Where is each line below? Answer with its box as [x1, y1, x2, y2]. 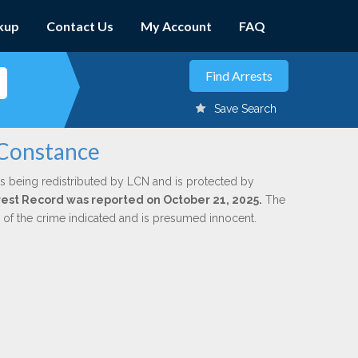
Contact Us [46, 18, 113, 34]
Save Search [214, 102, 276, 115]
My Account [141, 18, 212, 34]
